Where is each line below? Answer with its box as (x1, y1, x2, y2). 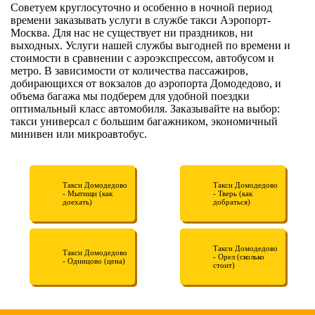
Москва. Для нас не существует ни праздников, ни (11, 26, 253, 39)
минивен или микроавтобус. (11, 127, 147, 140)
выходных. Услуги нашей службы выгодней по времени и (11, 39, 290, 51)
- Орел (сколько (212, 252, 264, 261)
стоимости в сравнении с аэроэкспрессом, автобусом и (11, 51, 274, 64)
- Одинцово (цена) (63, 256, 126, 265)
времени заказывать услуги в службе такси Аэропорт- (11, 13, 271, 26)
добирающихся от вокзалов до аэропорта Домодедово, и (11, 77, 281, 89)
